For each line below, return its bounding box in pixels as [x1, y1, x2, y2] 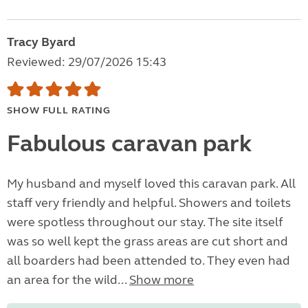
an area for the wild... [7, 272, 129, 288]
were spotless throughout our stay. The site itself [7, 214, 283, 230]
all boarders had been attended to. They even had [7, 253, 290, 269]
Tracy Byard [7, 34, 76, 50]
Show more [129, 272, 194, 288]
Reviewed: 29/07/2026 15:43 [7, 54, 166, 70]
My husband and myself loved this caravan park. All [7, 176, 296, 192]
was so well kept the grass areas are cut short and [7, 234, 288, 250]
